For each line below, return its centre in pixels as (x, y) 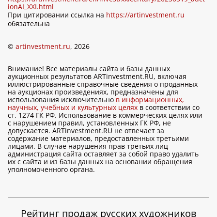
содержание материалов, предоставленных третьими (98, 138)
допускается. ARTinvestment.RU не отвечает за (86, 131)
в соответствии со (169, 107)
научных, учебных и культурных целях (73, 107)
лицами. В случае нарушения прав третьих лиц (88, 146)
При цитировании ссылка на (57, 15)
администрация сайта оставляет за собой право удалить (103, 154)
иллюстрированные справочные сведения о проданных (103, 84)
